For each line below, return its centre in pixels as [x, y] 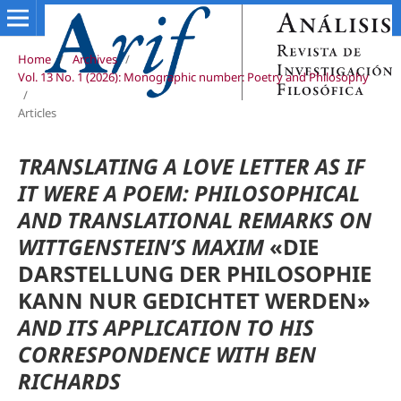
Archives [94, 59]
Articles [37, 112]
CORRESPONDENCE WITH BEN [166, 354]
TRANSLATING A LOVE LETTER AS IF [191, 166]
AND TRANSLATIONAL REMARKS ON [194, 219]
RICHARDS [69, 380]
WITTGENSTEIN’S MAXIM [143, 246]
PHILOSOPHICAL [277, 192]
